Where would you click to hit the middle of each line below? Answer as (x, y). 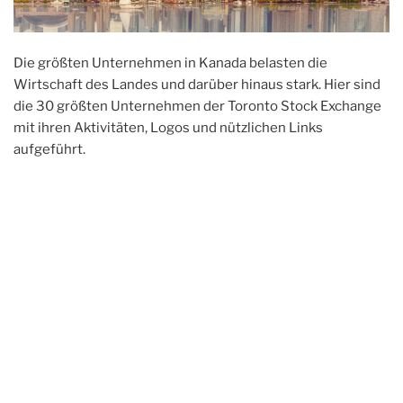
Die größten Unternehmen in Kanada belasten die (170, 63)
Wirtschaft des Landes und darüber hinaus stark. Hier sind (197, 85)
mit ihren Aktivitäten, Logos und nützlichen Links (168, 128)
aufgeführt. (49, 150)
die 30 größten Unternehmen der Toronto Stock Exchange (197, 107)
